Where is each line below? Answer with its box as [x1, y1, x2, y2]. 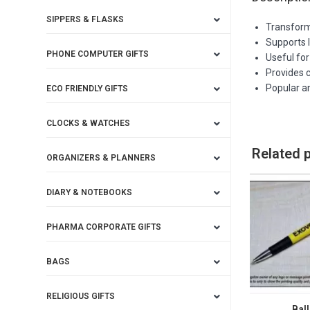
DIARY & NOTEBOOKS [46, 188, 133, 197]
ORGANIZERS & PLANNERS [46, 153, 156, 163]
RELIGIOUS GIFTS [46, 291, 116, 301]
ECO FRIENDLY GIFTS [46, 84, 129, 93]
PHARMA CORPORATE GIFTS [46, 222, 162, 232]
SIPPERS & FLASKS [46, 15, 125, 24]
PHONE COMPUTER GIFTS [46, 49, 149, 59]
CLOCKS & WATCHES [46, 118, 131, 128]
